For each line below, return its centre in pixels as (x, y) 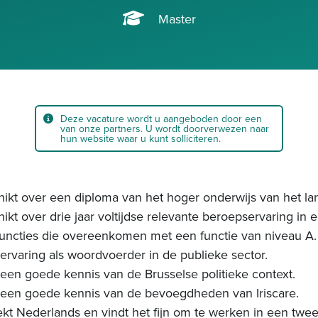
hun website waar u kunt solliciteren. (141, 138)
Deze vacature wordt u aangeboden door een (161, 119)
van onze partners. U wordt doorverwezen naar (165, 128)
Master (177, 19)
